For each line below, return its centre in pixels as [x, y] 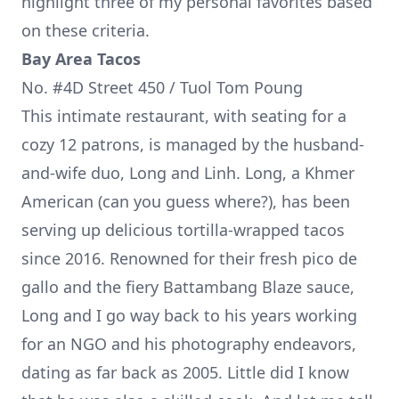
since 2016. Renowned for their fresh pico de [189, 259]
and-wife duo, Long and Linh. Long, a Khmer [188, 173]
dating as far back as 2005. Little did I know [185, 373]
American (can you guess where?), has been [186, 202]
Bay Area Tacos [81, 59]
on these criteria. [85, 31]
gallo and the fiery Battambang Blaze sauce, [188, 287]
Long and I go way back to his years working [189, 316]
